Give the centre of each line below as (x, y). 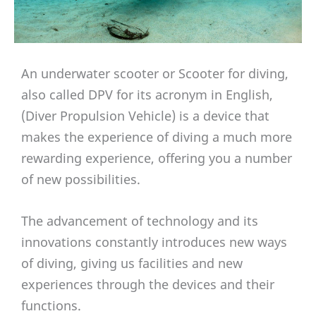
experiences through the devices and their (148, 285)
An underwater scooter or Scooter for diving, (155, 74)
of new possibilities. (81, 180)
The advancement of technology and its (140, 221)
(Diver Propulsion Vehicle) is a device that (145, 116)
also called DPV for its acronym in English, (147, 95)
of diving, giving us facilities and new (132, 263)
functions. (51, 306)
